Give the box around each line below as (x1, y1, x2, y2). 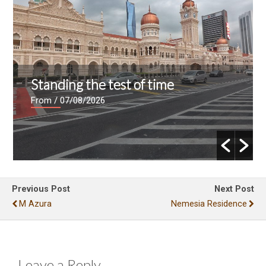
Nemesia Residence (171, 199, 247, 210)
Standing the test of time (31, 76, 175, 93)
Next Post (214, 184, 254, 195)
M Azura (19, 199, 52, 210)
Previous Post (12, 184, 70, 195)
